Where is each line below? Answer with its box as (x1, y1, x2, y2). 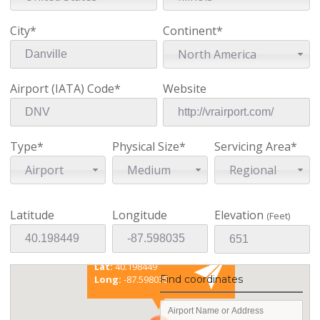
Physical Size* (111, 138, 186, 154)
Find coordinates (160, 272, 244, 286)
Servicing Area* (214, 138, 298, 154)
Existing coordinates (94, 247, 196, 261)
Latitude (9, 206, 54, 223)
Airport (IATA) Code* (9, 80, 121, 96)
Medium (126, 161, 171, 178)
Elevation (214, 206, 267, 223)
